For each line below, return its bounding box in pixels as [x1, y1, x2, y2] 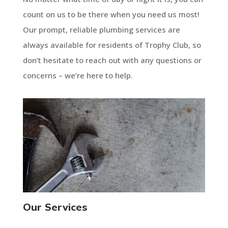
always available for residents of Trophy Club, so [22, 39, 201, 50]
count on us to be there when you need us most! [22, 9, 199, 19]
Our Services [22, 200, 88, 213]
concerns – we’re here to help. [22, 70, 133, 80]
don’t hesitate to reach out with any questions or [22, 54, 202, 65]
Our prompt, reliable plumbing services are [22, 24, 180, 35]
